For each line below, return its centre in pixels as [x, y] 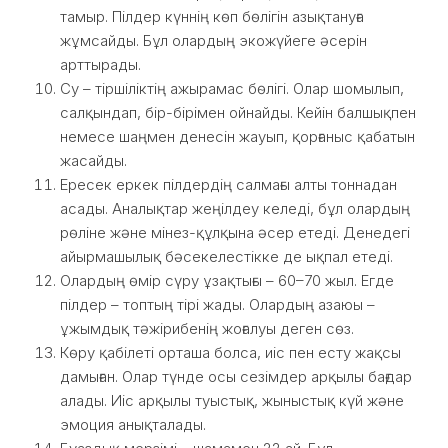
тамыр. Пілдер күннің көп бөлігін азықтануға [212, 16]
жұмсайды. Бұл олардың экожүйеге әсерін [213, 40]
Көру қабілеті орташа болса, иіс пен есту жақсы [230, 352]
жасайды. [93, 160]
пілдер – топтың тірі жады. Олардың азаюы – [217, 304]
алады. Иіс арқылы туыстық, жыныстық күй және [232, 400]
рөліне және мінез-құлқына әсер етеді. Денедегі [235, 232]
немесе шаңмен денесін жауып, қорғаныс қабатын [237, 136]
